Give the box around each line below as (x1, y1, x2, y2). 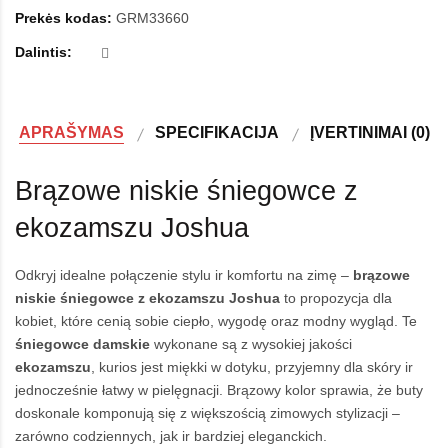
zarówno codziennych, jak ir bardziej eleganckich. (15, 428, 327, 445)
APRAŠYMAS (18, 123, 124, 142)
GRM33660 (112, 10, 189, 26)
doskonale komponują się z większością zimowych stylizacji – (15, 405, 400, 422)
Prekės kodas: (15, 10, 112, 26)
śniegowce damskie (15, 336, 150, 353)
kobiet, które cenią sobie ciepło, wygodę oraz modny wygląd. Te (15, 313, 417, 330)
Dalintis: (15, 44, 72, 60)
